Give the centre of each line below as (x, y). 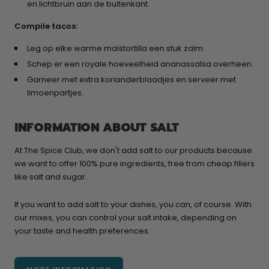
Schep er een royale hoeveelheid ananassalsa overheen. (141, 64)
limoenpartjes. (56, 93)
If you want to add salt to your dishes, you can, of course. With (133, 205)
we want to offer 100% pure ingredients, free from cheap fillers (134, 164)
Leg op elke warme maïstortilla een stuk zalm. (116, 49)
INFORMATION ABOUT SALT (97, 128)
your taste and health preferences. (82, 231)
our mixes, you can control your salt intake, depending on (125, 218)
